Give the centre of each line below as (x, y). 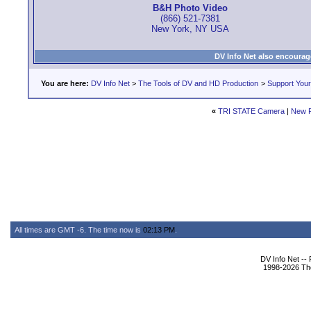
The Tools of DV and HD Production (198, 83)
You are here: (65, 83)
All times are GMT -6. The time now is (79, 230)
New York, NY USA (190, 29)
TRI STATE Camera (251, 111)
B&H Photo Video (190, 8)
